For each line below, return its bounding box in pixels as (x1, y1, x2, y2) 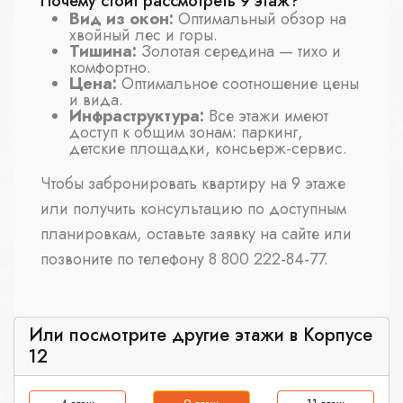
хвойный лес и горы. (69, 23, 218, 48)
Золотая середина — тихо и (137, 40, 341, 64)
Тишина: (69, 40, 137, 64)
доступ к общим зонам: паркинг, (69, 121, 303, 145)
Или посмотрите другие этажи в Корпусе (29, 322, 372, 349)
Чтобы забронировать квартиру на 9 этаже (40, 172, 345, 196)
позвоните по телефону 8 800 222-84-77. (40, 247, 328, 272)
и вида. (69, 88, 123, 112)
